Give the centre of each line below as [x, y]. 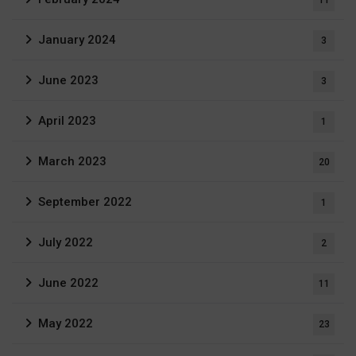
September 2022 [85, 201]
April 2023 [67, 120]
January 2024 [77, 39]
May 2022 [66, 323]
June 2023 [68, 80]
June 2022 [68, 282]
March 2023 [72, 161]
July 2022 [66, 242]
